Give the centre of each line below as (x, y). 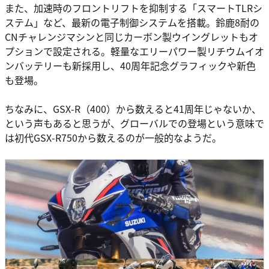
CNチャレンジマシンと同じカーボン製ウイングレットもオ (131, 37)
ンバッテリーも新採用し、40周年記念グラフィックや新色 (130, 66)
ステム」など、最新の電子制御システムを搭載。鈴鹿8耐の (132, 23)
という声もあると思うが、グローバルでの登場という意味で (134, 123)
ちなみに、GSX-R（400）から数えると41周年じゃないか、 (133, 109)
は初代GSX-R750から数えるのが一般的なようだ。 (113, 138)
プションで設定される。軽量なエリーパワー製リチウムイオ (134, 51)
